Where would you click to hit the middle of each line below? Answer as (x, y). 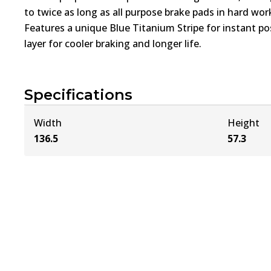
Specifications (78, 95)
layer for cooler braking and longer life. (113, 44)
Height (244, 123)
